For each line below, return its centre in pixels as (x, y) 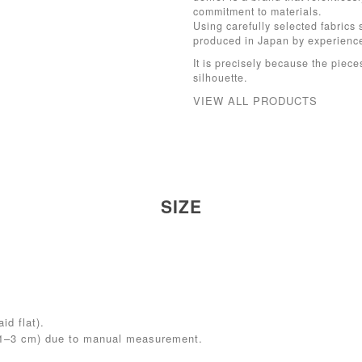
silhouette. (220, 78)
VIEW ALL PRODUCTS (255, 101)
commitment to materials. (257, 11)
